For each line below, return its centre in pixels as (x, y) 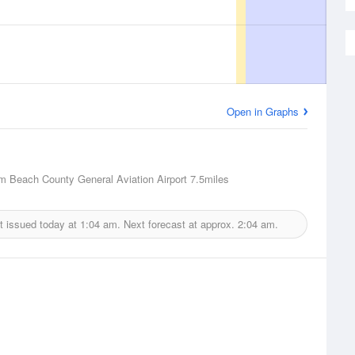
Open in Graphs (263, 111)
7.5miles (208, 179)
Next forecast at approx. (179, 224)
